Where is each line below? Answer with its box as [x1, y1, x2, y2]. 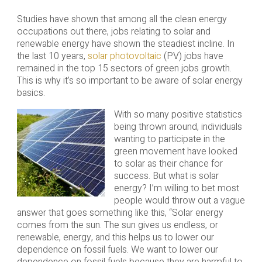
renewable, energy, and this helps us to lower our [16, 230, 214, 245]
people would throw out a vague [113, 194, 245, 208]
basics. [16, 86, 45, 101]
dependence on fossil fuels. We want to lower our [16, 243, 218, 257]
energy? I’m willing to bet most [113, 181, 239, 196]
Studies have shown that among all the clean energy [16, 12, 227, 27]
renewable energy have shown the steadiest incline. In [16, 37, 235, 51]
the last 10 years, [16, 49, 88, 64]
